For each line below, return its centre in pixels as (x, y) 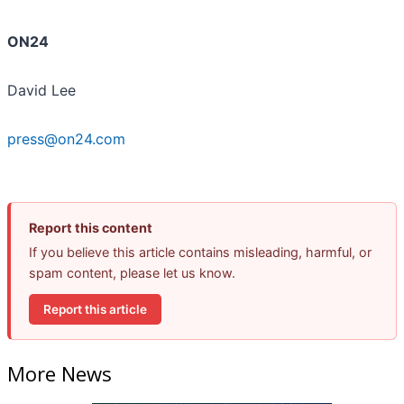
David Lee (41, 91)
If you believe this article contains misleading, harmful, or (200, 252)
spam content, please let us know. (132, 273)
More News (60, 373)
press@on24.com (66, 139)
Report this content (91, 228)
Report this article (95, 309)
